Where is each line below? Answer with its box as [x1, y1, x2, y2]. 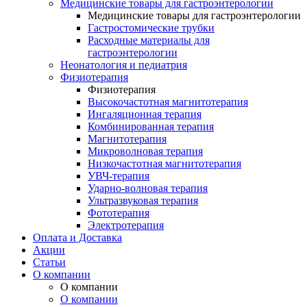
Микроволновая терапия [88, 145, 203, 158]
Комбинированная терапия [88, 121, 214, 133]
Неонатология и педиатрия [60, 59, 187, 71]
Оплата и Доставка [33, 232, 122, 244]
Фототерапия [88, 207, 149, 219]
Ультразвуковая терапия [88, 195, 198, 207]
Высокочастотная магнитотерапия [88, 96, 248, 108]
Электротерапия [88, 219, 164, 232]
